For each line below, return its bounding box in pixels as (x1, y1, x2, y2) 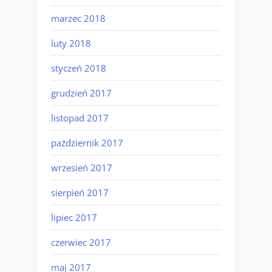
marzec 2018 (51, 12, 106, 24)
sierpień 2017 (51, 186, 109, 199)
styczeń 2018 (51, 61, 106, 74)
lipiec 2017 (51, 211, 97, 223)
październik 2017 (51, 136, 123, 149)
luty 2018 (51, 36, 91, 49)
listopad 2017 (51, 111, 109, 124)
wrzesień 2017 (51, 161, 112, 174)
